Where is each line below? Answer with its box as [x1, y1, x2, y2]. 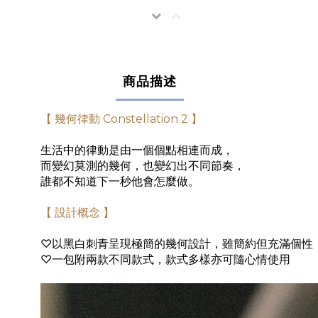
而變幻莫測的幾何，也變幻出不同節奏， [40, 159, 245, 173]
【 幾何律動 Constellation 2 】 [40, 112, 202, 126]
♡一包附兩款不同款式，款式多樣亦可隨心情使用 [40, 253, 290, 267]
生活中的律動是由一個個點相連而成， [40, 143, 234, 158]
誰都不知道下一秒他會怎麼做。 [40, 175, 199, 189]
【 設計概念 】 [40, 206, 114, 220]
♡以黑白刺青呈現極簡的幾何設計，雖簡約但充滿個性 [40, 237, 313, 251]
